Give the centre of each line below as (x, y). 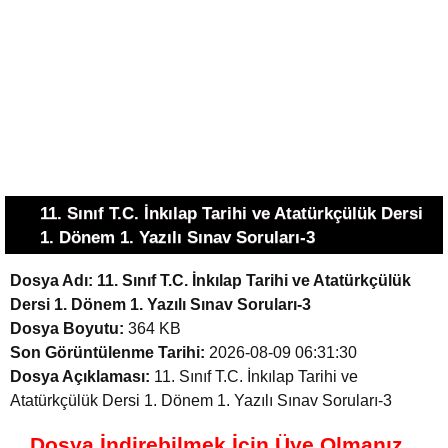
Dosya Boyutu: (67, 328)
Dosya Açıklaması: (80, 376)
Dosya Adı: (51, 280)
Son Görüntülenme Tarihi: (107, 352)
